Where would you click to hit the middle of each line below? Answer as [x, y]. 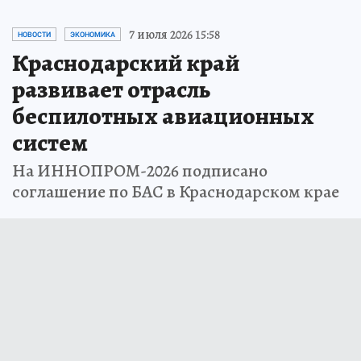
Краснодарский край [126, 62]
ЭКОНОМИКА [93, 34]
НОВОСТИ [34, 34]
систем [50, 142]
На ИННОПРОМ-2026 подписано [140, 170]
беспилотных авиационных [163, 116]
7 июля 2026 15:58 [174, 34]
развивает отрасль [111, 89]
